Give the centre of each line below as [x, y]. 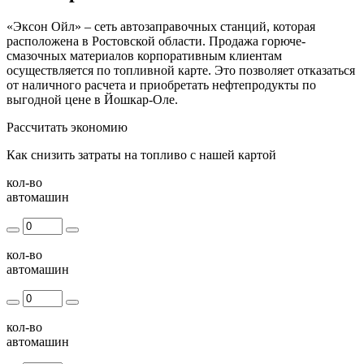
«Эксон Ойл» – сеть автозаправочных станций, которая [161, 26]
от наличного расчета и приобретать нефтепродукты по [161, 84]
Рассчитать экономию [67, 127]
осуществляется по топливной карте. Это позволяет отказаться [181, 70]
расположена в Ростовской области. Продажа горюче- [156, 41]
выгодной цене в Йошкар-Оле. [92, 99]
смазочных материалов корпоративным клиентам [144, 55]
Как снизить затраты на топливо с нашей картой [141, 154]
